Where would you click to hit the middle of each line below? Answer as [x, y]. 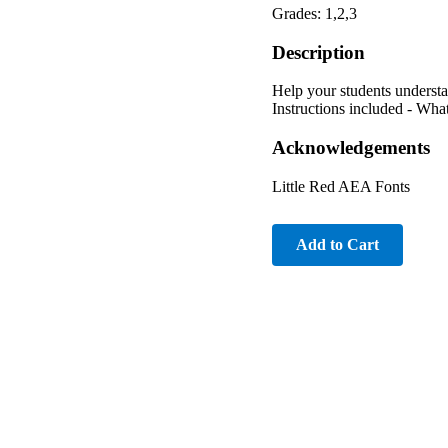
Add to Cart [337, 244]
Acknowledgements [351, 148]
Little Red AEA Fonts [341, 186]
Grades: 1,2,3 [314, 13]
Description [318, 52]
